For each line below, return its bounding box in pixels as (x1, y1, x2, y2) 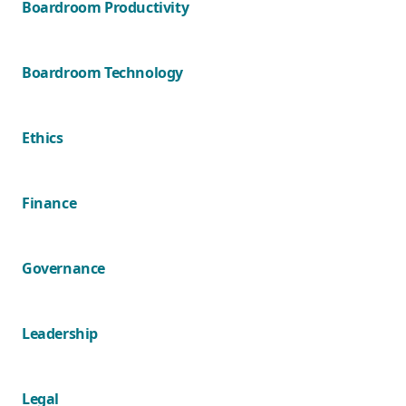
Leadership (22, 324, 98, 343)
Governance (22, 258, 105, 278)
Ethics (22, 128, 63, 148)
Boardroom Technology (22, 63, 183, 82)
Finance (22, 193, 77, 213)
